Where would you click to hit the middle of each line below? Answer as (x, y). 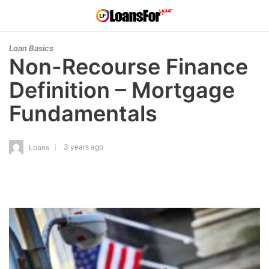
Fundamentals (83, 113)
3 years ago (83, 147)
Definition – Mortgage (122, 90)
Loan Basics (31, 48)
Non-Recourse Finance (128, 67)
